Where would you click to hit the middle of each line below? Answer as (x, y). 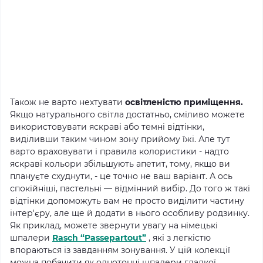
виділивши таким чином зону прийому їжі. (104, 139)
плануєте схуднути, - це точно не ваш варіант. (110, 176)
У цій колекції (200, 250)
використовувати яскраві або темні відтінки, (107, 127)
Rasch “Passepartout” (99, 237)
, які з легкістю (178, 237)
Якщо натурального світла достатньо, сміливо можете (127, 114)
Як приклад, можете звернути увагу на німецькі (114, 225)
